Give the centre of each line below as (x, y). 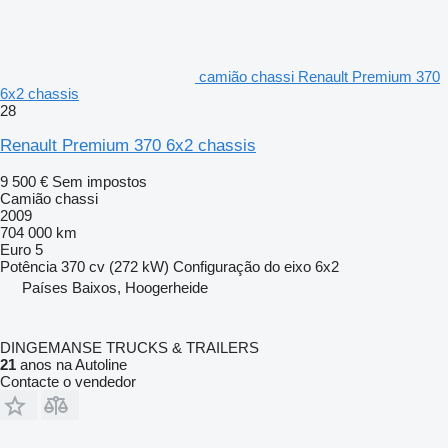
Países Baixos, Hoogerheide (115, 287)
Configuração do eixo (242, 266)
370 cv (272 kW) (115, 266)
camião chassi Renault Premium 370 (319, 76)
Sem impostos (99, 181)
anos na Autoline (71, 364)
